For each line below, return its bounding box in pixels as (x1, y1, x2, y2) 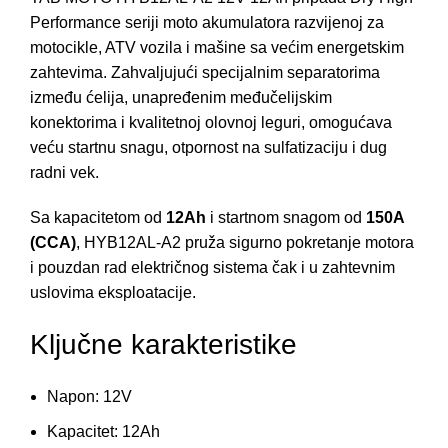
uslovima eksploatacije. (30, 284, 196, 302)
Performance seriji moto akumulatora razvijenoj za (30, 14, 384, 32)
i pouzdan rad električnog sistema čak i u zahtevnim (30, 259, 395, 277)
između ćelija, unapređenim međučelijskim (30, 89, 332, 107)
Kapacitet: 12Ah (47, 423, 160, 441)
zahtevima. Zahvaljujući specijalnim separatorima (30, 64, 380, 82)
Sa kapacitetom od (30, 209, 166, 227)
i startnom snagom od (206, 209, 366, 227)
